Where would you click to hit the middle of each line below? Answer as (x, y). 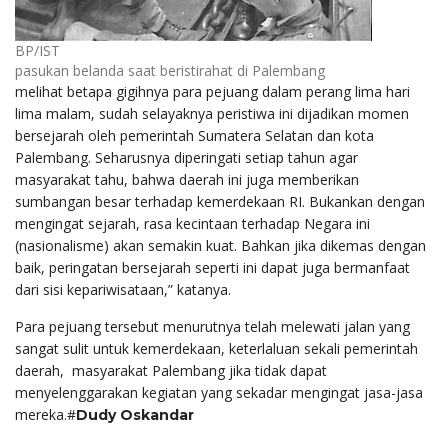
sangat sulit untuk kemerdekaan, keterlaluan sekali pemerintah (216, 348)
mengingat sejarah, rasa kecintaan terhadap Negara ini (192, 223)
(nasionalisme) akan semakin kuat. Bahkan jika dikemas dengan (220, 245)
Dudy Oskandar (135, 414)
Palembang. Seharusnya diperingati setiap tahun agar (186, 157)
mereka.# (45, 414)
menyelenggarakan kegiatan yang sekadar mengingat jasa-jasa (219, 392)
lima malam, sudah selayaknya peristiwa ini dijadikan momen (212, 113)
